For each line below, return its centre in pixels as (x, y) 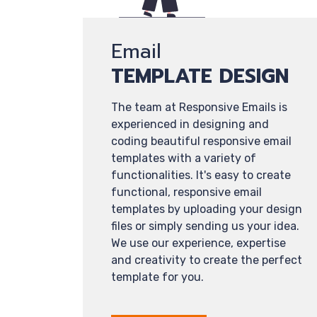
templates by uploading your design (207, 209)
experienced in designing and (190, 124)
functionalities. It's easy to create (201, 175)
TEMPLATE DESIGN (200, 76)
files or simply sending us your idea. (205, 226)
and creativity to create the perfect (207, 260)
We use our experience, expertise (198, 243)
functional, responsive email (186, 192)
